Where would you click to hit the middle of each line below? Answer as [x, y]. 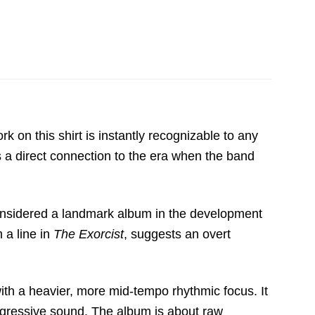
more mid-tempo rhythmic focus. [165, 291]
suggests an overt [179, 234]
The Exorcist [89, 234]
